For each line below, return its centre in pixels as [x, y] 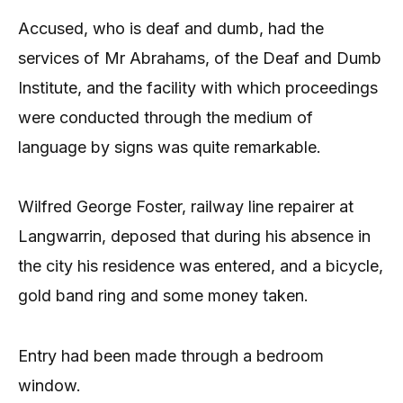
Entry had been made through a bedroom [171, 355]
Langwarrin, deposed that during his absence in [194, 237]
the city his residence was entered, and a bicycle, [201, 266]
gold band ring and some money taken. [163, 296]
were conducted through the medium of [166, 117]
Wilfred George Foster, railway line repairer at [186, 207]
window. [49, 385]
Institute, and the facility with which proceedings [198, 87]
